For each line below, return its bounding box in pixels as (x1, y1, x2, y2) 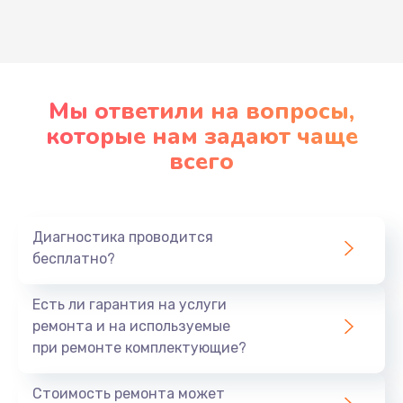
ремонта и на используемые (32, 317, 230, 335)
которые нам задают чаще (45, 120, 358, 152)
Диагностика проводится (32, 228, 213, 246)
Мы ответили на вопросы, (49, 94, 354, 127)
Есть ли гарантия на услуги (32, 295, 227, 313)
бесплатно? (32, 249, 115, 267)
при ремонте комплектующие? (32, 338, 246, 356)
